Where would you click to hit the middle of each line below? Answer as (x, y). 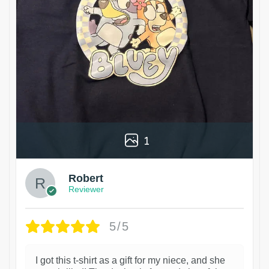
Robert (86, 179)
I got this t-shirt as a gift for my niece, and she (130, 260)
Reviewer (86, 189)
